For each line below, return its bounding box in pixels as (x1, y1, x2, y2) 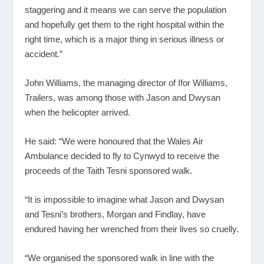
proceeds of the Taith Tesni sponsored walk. (25, 166, 193, 176)
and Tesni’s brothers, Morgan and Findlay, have (25, 209, 206, 220)
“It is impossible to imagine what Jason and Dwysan (25, 194, 225, 205)
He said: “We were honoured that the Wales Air (25, 136, 204, 147)
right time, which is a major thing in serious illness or (25, 34, 225, 45)
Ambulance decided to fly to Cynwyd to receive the (25, 151, 220, 161)
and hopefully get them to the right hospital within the (25, 19, 225, 30)
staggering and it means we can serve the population (25, 5, 227, 15)
